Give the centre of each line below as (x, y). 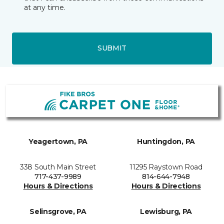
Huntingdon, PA (166, 141)
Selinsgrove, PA (58, 211)
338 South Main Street (58, 167)
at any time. (45, 7)
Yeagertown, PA (58, 141)
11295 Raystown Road (166, 167)
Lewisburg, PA (166, 211)
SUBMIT (112, 48)
